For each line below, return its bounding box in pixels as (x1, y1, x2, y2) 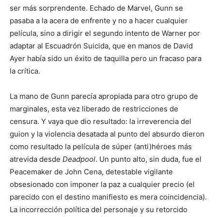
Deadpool (62, 154, 95, 164)
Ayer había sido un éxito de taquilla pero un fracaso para (10, 53, 201, 63)
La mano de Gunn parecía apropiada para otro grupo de (10, 91, 198, 101)
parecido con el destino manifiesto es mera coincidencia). (10, 192, 207, 201)
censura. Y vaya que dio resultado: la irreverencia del (10, 116, 191, 126)
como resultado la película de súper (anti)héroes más (10, 141, 192, 151)
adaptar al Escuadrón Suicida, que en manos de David (10, 41, 193, 50)
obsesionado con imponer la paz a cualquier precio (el (10, 179, 195, 189)
